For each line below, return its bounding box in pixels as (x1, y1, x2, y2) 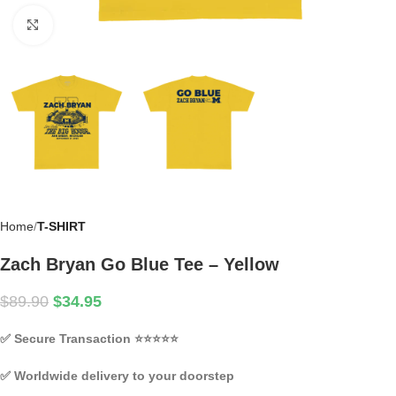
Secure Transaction (11, 331, 134, 346)
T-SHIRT (37, 219, 86, 234)
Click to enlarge (52, 19, 139, 32)
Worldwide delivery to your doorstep (11, 369, 234, 384)
